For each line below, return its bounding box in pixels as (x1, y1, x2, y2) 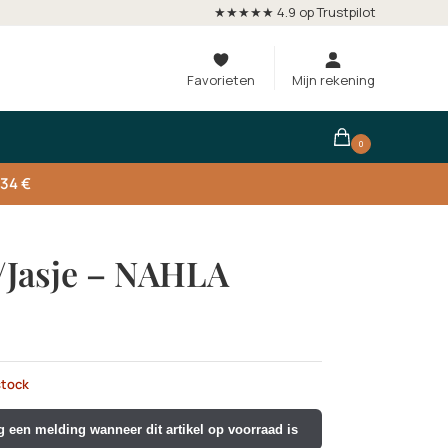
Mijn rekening (291, 71, 375, 89)
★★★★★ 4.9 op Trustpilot (214, 3, 376, 21)
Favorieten (186, 71, 255, 89)
